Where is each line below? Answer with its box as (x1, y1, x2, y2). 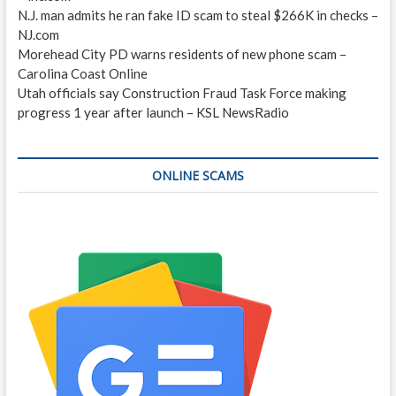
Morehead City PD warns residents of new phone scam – (17, 45, 346, 62)
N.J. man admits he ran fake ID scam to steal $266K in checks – (17, 6, 378, 23)
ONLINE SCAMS (151, 166, 244, 184)
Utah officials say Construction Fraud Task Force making (17, 84, 346, 101)
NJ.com (17, 26, 59, 42)
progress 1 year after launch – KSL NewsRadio (17, 103, 289, 120)
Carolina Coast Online (17, 65, 148, 81)
